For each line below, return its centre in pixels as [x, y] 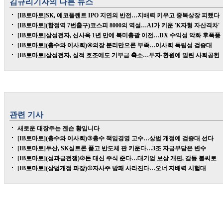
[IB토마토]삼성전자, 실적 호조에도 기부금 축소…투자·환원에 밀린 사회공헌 [118, 55]
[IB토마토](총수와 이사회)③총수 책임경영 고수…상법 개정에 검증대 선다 [115, 138]
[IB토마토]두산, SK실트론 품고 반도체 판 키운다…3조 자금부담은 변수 [112, 148]
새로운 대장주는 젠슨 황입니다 [58, 128]
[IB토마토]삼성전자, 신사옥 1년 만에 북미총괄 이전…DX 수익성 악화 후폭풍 [119, 35]
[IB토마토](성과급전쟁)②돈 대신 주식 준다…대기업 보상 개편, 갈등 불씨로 [117, 158]
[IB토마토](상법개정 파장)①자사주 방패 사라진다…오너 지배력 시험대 [112, 168]
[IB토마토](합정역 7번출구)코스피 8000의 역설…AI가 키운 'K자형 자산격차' [118, 25]
